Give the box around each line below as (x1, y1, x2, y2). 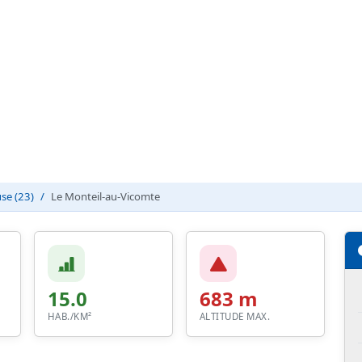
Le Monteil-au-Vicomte (51, 189, 160, 204)
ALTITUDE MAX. (200, 310, 270, 323)
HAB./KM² (48, 310, 92, 323)
